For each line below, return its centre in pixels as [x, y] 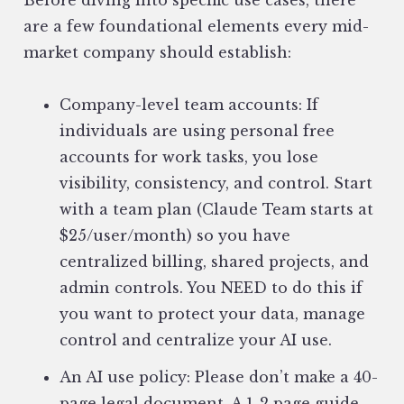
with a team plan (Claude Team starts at [216, 210]
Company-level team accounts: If [189, 105]
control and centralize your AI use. [196, 340]
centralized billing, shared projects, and [214, 262]
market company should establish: [157, 53]
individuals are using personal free [197, 131]
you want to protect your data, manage [212, 314]
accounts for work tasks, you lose [189, 157]
